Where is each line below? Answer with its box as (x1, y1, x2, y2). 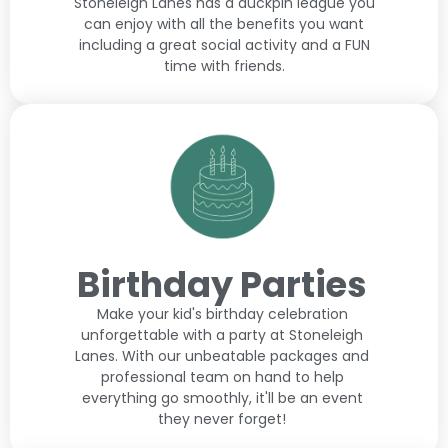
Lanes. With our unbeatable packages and (75, 345, 370, 366)
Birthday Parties (77, 259, 368, 309)
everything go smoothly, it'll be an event (81, 387, 363, 408)
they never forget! (158, 408, 287, 429)
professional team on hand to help (100, 366, 344, 387)
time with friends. (163, 55, 285, 76)
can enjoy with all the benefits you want (84, 13, 364, 34)
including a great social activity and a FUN (78, 34, 370, 55)
